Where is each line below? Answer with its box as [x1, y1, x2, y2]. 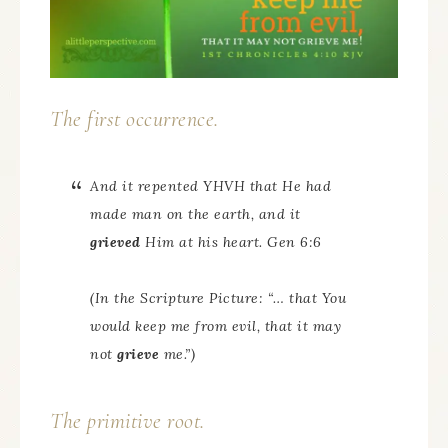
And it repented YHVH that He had [90, 177, 331, 195]
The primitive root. [50, 408, 205, 434]
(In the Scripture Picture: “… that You [90, 289, 346, 307]
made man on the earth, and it [90, 205, 301, 223]
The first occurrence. [50, 106, 219, 132]
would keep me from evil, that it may [90, 317, 341, 335]
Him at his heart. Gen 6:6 [140, 233, 322, 251]
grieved [90, 233, 141, 251]
